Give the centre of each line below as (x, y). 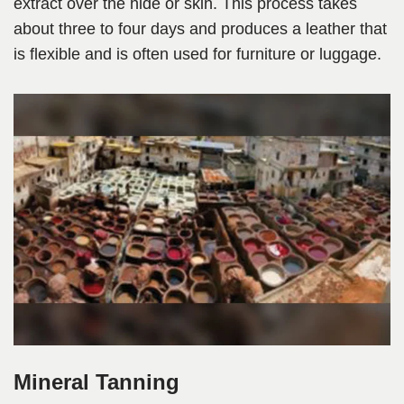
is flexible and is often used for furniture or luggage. (197, 55)
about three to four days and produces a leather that (200, 29)
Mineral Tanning (96, 382)
